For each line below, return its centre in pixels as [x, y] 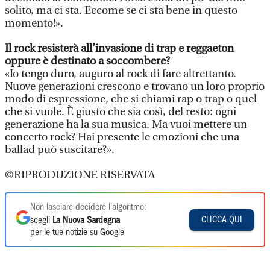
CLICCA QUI [222, 220]
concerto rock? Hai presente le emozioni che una [122, 137]
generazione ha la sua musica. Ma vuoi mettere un [126, 124]
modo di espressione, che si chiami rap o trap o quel [131, 99]
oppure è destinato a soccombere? [87, 61]
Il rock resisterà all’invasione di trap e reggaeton [119, 49]
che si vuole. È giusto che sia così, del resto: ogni [121, 112]
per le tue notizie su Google [77, 233]
